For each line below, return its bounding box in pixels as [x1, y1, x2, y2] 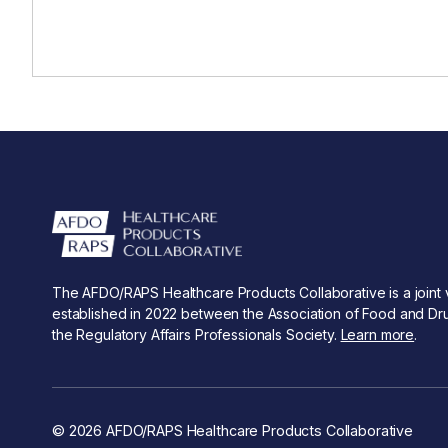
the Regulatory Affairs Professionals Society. [52, 326, 341, 344]
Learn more [340, 326, 415, 344]
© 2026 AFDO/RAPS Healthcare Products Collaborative [52, 421, 413, 439]
